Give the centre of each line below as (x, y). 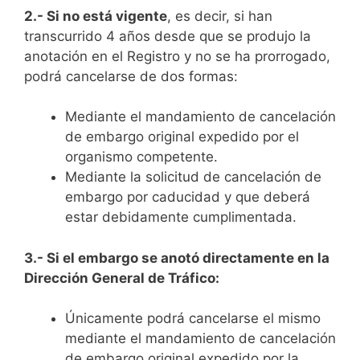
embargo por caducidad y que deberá (188, 197)
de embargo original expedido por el (182, 137)
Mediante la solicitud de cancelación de (193, 177)
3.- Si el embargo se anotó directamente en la (177, 258)
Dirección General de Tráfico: (122, 278)
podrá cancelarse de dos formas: (131, 76)
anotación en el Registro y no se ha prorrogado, (177, 56)
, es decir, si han (220, 16)
